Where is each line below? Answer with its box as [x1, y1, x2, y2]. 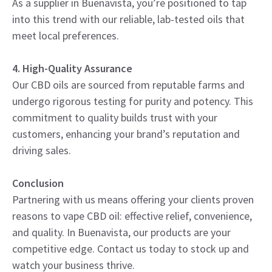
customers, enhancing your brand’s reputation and [12, 126, 240, 141]
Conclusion [12, 175, 64, 190]
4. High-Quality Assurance [12, 61, 132, 75]
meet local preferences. [12, 28, 119, 42]
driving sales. [12, 143, 71, 157]
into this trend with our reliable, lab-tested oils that [12, 12, 245, 26]
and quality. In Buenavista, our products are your [12, 225, 231, 239]
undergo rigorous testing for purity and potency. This [12, 93, 253, 108]
